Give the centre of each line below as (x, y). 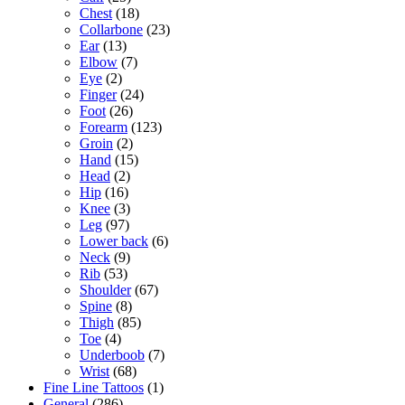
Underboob (112, 354)
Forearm (104, 127)
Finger (98, 94)
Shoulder (105, 289)
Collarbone (111, 29)
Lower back (114, 240)
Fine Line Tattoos (94, 387)
